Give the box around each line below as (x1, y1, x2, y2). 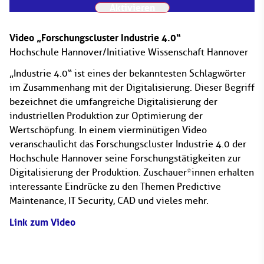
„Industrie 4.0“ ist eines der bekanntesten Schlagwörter (9, 68, 246, 79)
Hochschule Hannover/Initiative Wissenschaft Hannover (9, 47, 248, 58)
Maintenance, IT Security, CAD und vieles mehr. (9, 195, 209, 206)
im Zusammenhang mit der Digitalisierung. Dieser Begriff (9, 82, 255, 93)
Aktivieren (109, 2, 155, 14)
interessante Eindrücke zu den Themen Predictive (9, 181, 221, 192)
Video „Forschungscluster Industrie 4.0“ (9, 32, 181, 44)
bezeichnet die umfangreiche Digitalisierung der (9, 96, 217, 107)
